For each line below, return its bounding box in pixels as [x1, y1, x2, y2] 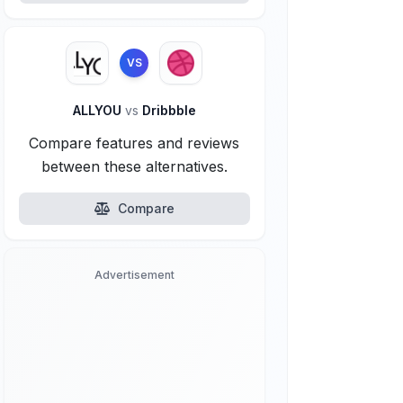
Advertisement [94, 268, 175, 282]
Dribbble [138, 103, 196, 118]
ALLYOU [72, 103, 125, 118]
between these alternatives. [40, 157, 228, 175]
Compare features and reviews [29, 134, 240, 152]
